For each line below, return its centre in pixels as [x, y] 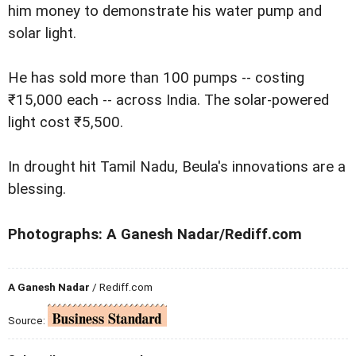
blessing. [37, 190]
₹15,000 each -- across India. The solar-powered [168, 101]
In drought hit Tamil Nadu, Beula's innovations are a [177, 167]
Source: [28, 320]
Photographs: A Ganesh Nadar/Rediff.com [155, 234]
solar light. [42, 34]
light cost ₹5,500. [66, 123]
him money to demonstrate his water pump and [165, 12]
